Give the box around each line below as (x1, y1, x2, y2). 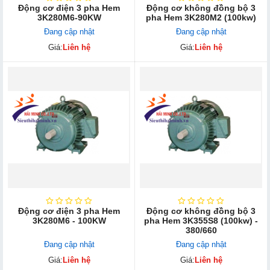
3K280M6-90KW (37, 12, 101, 22)
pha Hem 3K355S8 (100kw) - (144, 215, 258, 225)
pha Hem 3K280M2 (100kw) (146, 12, 256, 22)
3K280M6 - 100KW (32, 215, 106, 225)
